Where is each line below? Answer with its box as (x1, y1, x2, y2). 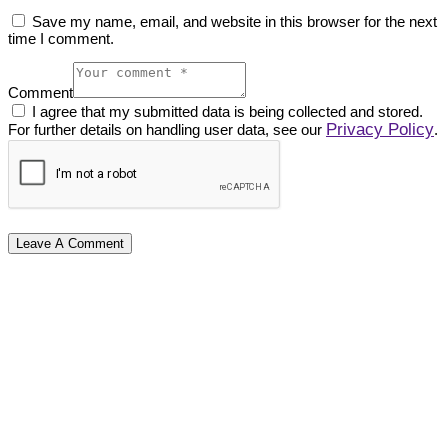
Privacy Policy (326, 120, 434, 140)
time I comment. (8, 30, 114, 48)
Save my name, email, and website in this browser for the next (32, 13, 437, 31)
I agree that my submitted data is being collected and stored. (32, 103, 423, 121)
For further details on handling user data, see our (8, 121, 326, 139)
